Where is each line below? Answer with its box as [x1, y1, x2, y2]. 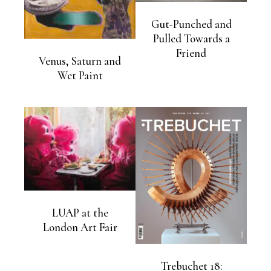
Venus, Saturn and [39, 54, 121, 68]
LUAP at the [51, 206, 108, 220]
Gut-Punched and [151, 17, 232, 31]
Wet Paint [57, 68, 103, 82]
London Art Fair [42, 221, 117, 235]
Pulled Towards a [152, 31, 230, 45]
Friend [176, 46, 206, 60]
